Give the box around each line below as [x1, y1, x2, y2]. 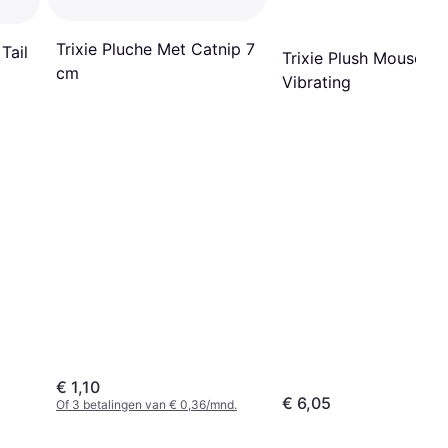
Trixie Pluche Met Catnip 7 [56, 38, 255, 59]
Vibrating [282, 71, 351, 92]
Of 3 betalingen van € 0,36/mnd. [56, 396, 237, 412]
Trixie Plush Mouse [282, 47, 423, 68]
